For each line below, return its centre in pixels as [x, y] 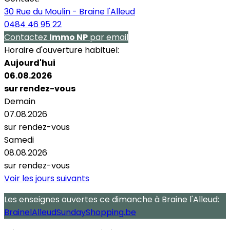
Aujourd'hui [30, 63]
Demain [20, 101]
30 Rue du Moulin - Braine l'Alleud [70, 11]
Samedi [19, 140]
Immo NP [69, 37]
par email [108, 37]
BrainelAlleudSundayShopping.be [70, 212]
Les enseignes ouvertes [52, 199]
